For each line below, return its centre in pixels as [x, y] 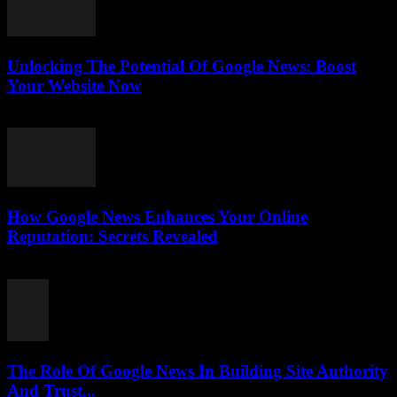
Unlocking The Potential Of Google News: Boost [182, 66]
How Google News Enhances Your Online [157, 217]
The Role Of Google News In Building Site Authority [198, 370]
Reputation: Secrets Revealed [113, 237]
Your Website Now [74, 85]
